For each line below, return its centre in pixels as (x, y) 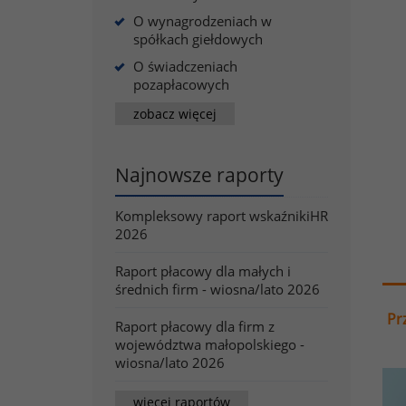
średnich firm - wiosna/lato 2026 (217, 289)
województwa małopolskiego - (210, 344)
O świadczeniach (185, 66)
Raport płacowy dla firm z (195, 326)
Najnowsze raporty (199, 175)
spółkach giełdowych (198, 39)
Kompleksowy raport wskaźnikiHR (222, 216)
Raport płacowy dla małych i (203, 271)
